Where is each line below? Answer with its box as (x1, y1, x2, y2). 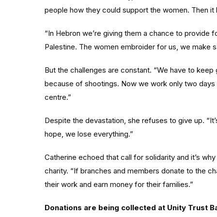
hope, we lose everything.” (45, 129, 133, 139)
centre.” (45, 93, 71, 102)
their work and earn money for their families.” (45, 180, 193, 189)
